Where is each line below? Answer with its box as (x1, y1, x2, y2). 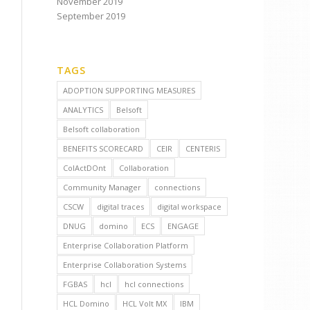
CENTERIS (185, 143, 221, 154)
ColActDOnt (63, 163, 107, 173)
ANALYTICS (63, 104, 104, 115)
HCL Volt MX (122, 298, 167, 309)
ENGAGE (167, 221, 199, 231)
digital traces (97, 201, 145, 212)
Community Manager (63, 182, 142, 192)
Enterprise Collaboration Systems (63, 259, 187, 270)
